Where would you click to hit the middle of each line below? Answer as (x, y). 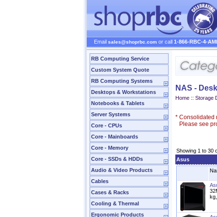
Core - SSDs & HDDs (117, 159)
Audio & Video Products (122, 170)
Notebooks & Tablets (118, 103)
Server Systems (111, 114)
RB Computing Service (120, 59)
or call (165, 42)
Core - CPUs (107, 125)
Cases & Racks (110, 192)
